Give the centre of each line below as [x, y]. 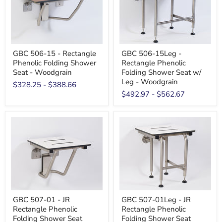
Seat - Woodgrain [42, 72]
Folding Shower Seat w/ [161, 72]
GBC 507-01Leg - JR [156, 200]
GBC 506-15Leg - [151, 54]
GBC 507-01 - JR [41, 200]
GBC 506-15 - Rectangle [55, 54]
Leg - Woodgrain [150, 82]
